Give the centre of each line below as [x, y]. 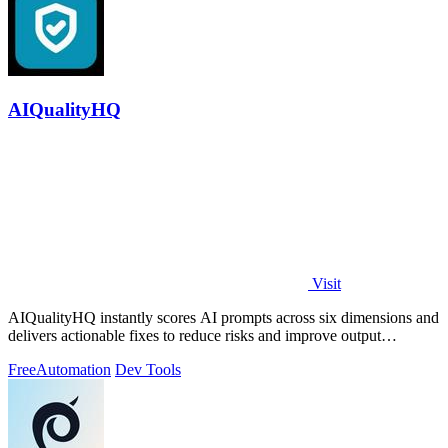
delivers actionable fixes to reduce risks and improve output [194, 336]
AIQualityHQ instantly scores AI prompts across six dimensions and [223, 318]
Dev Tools [148, 370]
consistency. [46, 354]
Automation [73, 370]
